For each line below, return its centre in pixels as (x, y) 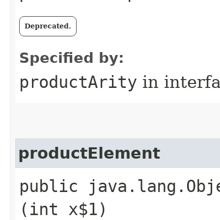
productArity (78, 82)
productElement (89, 153)
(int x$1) (63, 209)
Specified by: (72, 58)
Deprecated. (48, 26)
